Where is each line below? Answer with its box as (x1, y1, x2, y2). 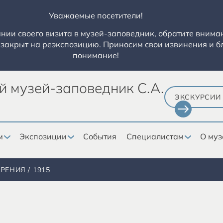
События (83, 131, 116, 141)
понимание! (72, 50, 119, 60)
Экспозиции (19, 131, 67, 141)
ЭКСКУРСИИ (175, 93, 221, 102)
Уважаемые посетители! (48, 10, 143, 20)
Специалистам (126, 131, 184, 141)
